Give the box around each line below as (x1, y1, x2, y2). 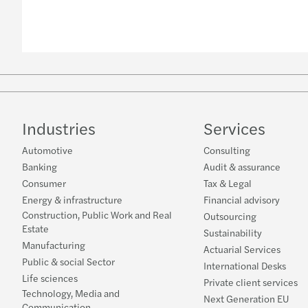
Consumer (22, 176, 66, 190)
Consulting (203, 143, 250, 157)
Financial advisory (203, 192, 280, 207)
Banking (22, 159, 57, 174)
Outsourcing (203, 209, 256, 223)
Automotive (22, 143, 73, 157)
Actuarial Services (203, 242, 280, 256)
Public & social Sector (22, 254, 115, 269)
